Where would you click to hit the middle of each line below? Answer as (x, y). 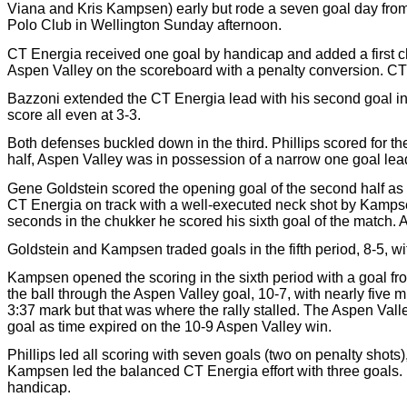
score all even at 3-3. (74, 114)
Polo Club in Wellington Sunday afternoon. (144, 25)
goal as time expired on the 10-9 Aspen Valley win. (169, 327)
